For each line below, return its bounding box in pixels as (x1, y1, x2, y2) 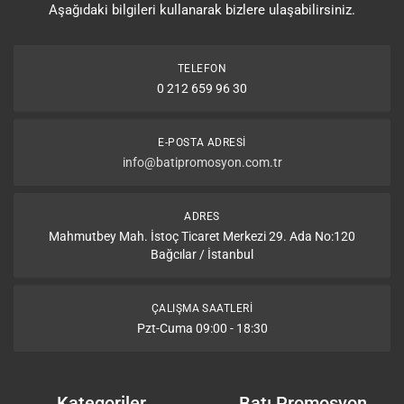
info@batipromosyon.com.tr (122, 155, 282, 170)
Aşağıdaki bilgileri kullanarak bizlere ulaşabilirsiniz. (49, 2, 355, 18)
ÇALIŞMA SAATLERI (151, 302, 253, 315)
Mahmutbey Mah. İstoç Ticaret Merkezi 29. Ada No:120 (49, 229, 355, 243)
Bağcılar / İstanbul (151, 247, 253, 262)
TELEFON (177, 62, 227, 75)
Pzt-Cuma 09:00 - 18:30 (136, 321, 268, 335)
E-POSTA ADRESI (158, 136, 246, 149)
